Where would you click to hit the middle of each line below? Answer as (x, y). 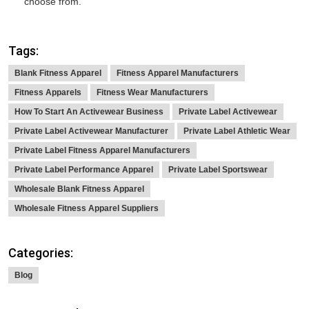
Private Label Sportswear (218, 170)
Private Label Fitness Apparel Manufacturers (102, 151)
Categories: (41, 253)
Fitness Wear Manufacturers (152, 93)
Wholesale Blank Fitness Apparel (79, 189)
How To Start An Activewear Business (89, 112)
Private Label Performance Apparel (84, 170)
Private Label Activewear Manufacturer (91, 131)
